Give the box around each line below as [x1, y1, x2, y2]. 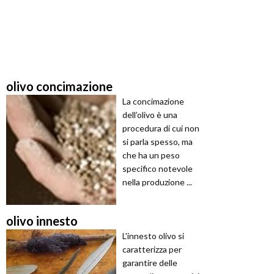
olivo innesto [6, 213, 78, 228]
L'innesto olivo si [122, 230, 184, 241]
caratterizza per [122, 243, 182, 254]
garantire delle [122, 257, 177, 268]
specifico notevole [122, 163, 193, 174]
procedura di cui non [122, 122, 199, 133]
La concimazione [122, 95, 184, 106]
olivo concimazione [6, 78, 113, 94]
